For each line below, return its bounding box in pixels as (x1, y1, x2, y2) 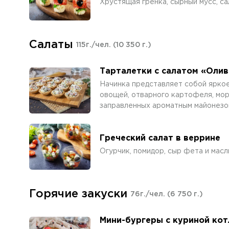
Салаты (29, 40, 73, 50)
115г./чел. (76, 42, 113, 48)
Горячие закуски (29, 189, 127, 199)
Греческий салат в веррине (100, 134, 220, 142)
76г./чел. (130, 191, 167, 197)
